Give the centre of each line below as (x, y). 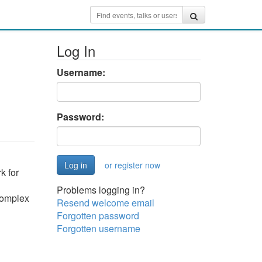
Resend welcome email (105, 203)
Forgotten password (98, 216)
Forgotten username (98, 228)
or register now (132, 165)
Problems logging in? (101, 190)
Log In (76, 51)
